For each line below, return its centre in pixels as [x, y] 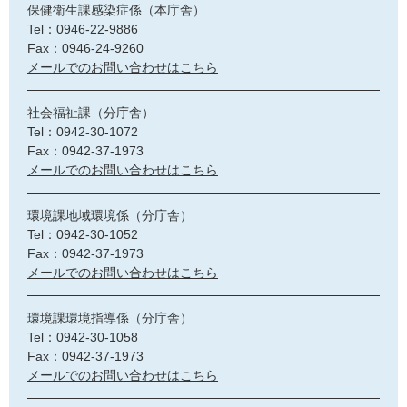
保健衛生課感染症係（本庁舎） [116, 10]
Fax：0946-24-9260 [85, 48]
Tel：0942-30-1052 [83, 234]
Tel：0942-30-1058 [83, 337]
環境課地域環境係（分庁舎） [110, 215]
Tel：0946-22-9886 [83, 29]
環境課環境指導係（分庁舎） [110, 318]
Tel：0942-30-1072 [83, 131]
